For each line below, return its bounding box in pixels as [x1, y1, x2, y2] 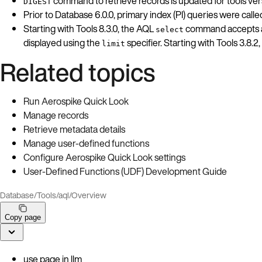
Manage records [23, 108, 88, 122]
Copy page [5, 212, 41, 222]
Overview [71, 188, 106, 201]
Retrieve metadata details [23, 122, 125, 136]
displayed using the [23, 35, 102, 50]
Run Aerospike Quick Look [23, 94, 129, 108]
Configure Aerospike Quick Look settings [23, 150, 185, 164]
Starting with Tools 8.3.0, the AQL [23, 21, 156, 36]
